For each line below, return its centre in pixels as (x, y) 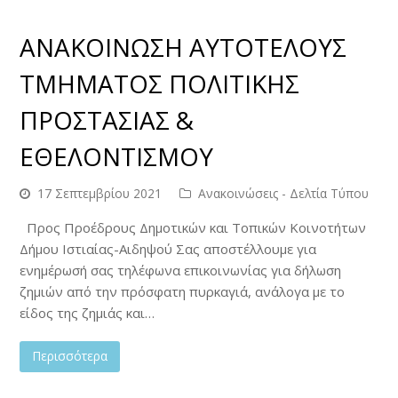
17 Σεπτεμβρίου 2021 (100, 193)
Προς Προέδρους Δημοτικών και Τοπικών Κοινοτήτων (193, 227)
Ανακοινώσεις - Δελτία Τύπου (284, 193)
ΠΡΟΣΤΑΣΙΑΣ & (107, 119)
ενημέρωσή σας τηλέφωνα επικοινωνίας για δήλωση (181, 270)
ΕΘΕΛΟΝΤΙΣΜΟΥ (117, 156)
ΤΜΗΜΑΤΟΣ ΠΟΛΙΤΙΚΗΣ (160, 83)
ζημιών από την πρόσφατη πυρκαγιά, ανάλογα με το (183, 291)
